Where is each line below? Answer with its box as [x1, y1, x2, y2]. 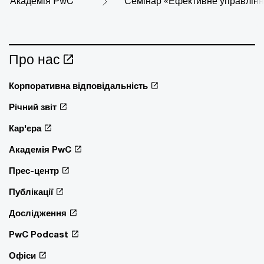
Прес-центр [9, 165, 59, 176]
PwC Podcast [9, 229, 68, 239]
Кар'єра [9, 123, 41, 133]
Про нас [9, 51, 60, 67]
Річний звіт [9, 101, 57, 112]
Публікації [9, 186, 53, 197]
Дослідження [9, 207, 67, 218]
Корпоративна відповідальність [9, 80, 148, 91]
